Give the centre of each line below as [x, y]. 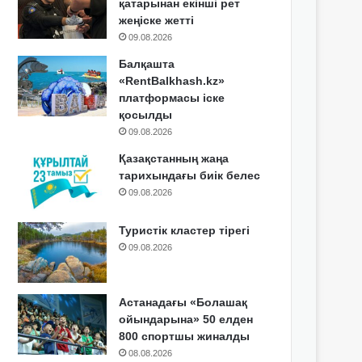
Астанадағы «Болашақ [183, 302]
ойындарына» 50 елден [186, 319]
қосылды [146, 115]
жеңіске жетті [157, 20]
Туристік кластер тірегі [185, 230]
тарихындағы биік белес [190, 175]
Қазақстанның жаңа [174, 158]
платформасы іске [172, 98]
